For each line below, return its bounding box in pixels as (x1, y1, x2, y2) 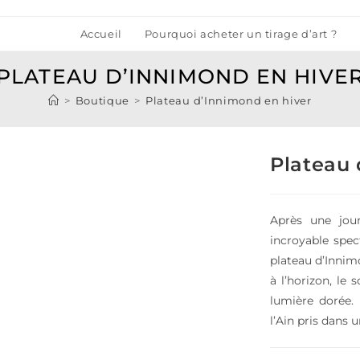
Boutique (75, 94, 130, 107)
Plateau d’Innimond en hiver (145, 94, 312, 107)
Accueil (80, 27, 122, 40)
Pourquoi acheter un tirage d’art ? (144, 27, 337, 40)
